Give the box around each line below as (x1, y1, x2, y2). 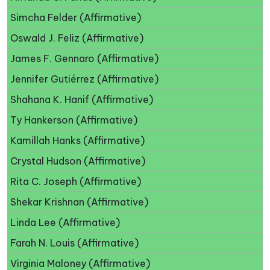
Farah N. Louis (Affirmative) (10, 236, 139, 249)
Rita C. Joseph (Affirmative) (10, 175, 141, 187)
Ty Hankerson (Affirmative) (10, 113, 137, 126)
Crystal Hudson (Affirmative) (10, 154, 145, 167)
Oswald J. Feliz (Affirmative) (10, 31, 143, 44)
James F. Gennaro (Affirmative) (10, 52, 159, 64)
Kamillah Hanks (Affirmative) (10, 134, 145, 146)
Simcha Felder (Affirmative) (10, 11, 141, 24)
